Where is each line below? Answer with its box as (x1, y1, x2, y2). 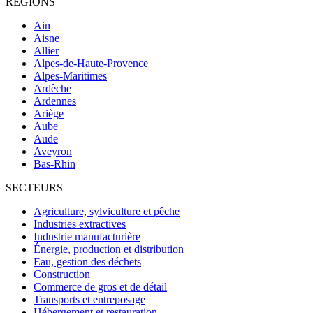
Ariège (34, 107, 64, 119)
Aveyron (34, 145, 72, 157)
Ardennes (34, 94, 76, 107)
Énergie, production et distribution (34, 242, 184, 255)
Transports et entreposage (34, 293, 145, 305)
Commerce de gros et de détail (34, 280, 167, 293)
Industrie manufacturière (34, 230, 140, 242)
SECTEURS (6, 181, 63, 194)
